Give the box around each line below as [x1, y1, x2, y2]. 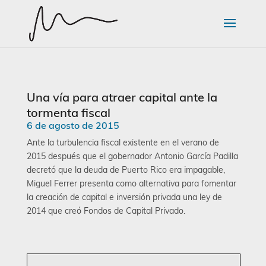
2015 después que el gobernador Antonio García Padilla [26, 151, 238, 161]
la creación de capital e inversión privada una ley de [26, 192, 222, 202]
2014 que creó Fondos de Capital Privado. [26, 205, 185, 216]
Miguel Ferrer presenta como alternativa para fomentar [26, 178, 236, 189]
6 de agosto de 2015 [26, 119, 119, 131]
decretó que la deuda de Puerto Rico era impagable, [26, 164, 225, 175]
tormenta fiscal [26, 105, 110, 120]
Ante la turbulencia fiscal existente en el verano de [26, 137, 219, 148]
